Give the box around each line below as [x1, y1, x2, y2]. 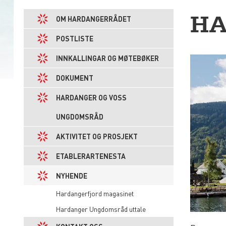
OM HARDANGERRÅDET [56, 14, 131, 23]
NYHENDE [56, 171, 87, 180]
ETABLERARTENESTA [56, 151, 126, 160]
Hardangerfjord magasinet [56, 189, 134, 198]
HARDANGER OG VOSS [56, 93, 127, 102]
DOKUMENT [56, 73, 93, 82]
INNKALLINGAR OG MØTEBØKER [56, 53, 159, 63]
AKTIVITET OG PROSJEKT [56, 132, 138, 141]
